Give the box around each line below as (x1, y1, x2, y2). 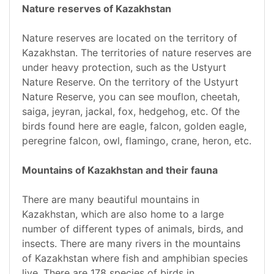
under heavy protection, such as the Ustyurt (22, 61, 226, 74)
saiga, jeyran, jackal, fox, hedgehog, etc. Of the (22, 105, 240, 118)
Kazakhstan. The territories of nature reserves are (22, 46, 251, 59)
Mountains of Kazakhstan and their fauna (22, 164, 218, 177)
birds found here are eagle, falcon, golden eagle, (22, 120, 246, 133)
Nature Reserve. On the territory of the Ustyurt (22, 76, 239, 89)
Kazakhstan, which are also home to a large (22, 208, 224, 221)
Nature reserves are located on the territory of (22, 32, 237, 45)
